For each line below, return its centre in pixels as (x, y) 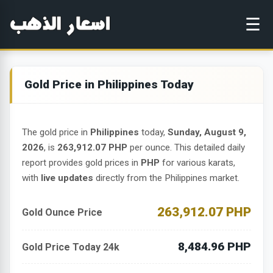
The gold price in (56, 133)
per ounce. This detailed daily (186, 148)
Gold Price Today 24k (71, 247)
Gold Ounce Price (62, 213)
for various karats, (197, 163)
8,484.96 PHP (214, 247)
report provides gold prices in (81, 163)
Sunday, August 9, (207, 133)
